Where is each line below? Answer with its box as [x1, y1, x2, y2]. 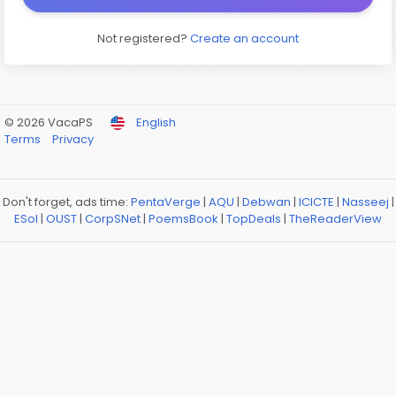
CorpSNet [85, 210, 141, 227]
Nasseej [341, 194, 389, 210]
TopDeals [226, 210, 281, 227]
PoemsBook [148, 210, 218, 227]
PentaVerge [130, 194, 201, 210]
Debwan [241, 194, 291, 210]
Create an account [190, 30, 299, 47]
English [136, 114, 176, 131]
